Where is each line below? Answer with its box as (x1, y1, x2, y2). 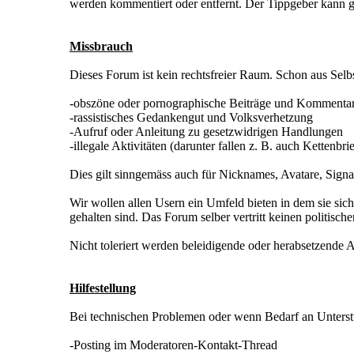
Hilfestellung (70, 281, 136, 296)
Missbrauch (70, 40, 133, 54)
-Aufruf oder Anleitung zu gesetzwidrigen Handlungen (70, 125, 343, 139)
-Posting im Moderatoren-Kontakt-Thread (70, 338, 277, 352)
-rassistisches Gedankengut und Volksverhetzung (70, 111, 313, 125)
